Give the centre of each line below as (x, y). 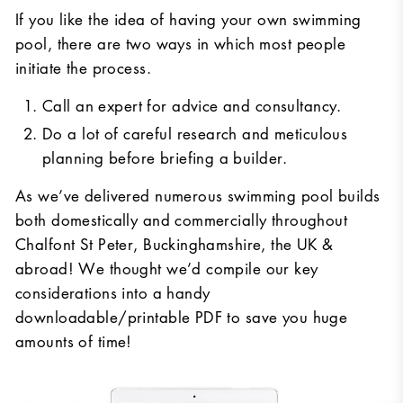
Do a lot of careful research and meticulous (195, 134)
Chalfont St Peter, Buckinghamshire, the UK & (175, 244)
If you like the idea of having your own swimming (188, 19)
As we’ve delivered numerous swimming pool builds (198, 196)
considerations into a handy (113, 293)
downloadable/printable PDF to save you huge (182, 317)
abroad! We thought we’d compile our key (167, 269)
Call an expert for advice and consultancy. (192, 106)
